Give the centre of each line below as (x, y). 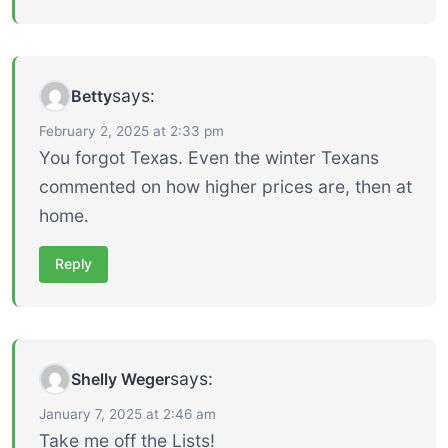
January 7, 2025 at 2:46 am (127, 413)
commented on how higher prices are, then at (225, 187)
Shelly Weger (120, 378)
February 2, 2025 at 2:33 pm (131, 131)
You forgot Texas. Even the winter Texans (209, 158)
